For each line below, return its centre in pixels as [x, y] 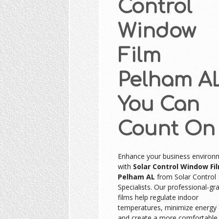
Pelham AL [136, 176]
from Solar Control [185, 176]
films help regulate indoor [158, 197]
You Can [158, 104]
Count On [166, 129]
